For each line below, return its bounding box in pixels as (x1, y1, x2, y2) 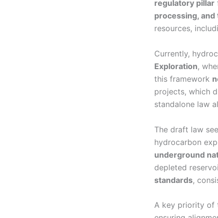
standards (154, 175, 193, 185)
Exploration (154, 61, 198, 71)
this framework (154, 73, 212, 84)
